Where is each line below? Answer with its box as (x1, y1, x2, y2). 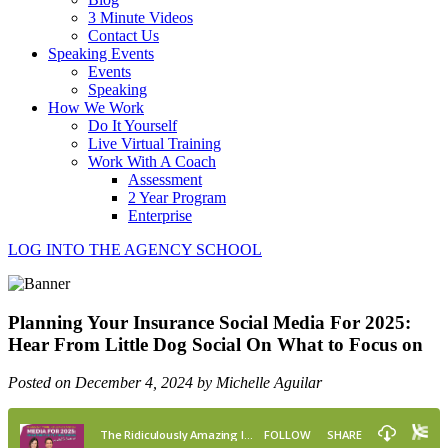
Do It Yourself (88, 117, 177, 134)
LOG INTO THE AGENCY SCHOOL (8, 241, 262, 258)
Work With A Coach (88, 153, 216, 170)
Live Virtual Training (88, 135, 221, 152)
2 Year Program (128, 189, 226, 206)
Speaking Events (48, 45, 154, 62)
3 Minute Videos (88, 9, 193, 26)
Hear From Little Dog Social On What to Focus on (8, 333, 423, 355)
